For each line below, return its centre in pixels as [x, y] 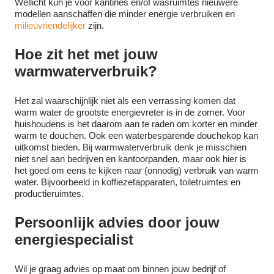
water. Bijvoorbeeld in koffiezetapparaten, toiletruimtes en [128, 182]
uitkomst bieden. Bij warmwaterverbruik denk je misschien [131, 147]
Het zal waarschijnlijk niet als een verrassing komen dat [125, 101]
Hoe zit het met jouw [86, 54]
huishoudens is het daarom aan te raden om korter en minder [136, 124]
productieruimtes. [49, 194]
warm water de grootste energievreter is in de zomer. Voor [130, 113]
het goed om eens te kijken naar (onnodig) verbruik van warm [137, 171]
